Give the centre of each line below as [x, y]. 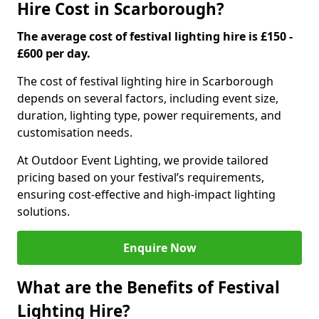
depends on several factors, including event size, [148, 98]
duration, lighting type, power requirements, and [149, 115]
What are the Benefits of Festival [148, 287]
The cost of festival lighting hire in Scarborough [145, 81]
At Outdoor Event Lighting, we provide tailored [143, 160]
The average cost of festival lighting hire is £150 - [155, 36]
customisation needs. [75, 132]
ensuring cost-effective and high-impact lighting [146, 194]
